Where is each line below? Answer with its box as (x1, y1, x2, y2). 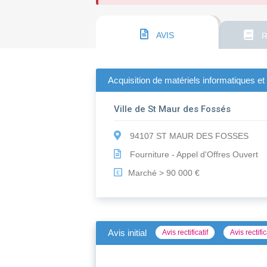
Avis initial (108, 228, 147, 238)
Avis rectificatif (162, 228, 209, 237)
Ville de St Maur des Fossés (114, 104, 231, 115)
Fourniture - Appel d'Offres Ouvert (128, 150, 259, 160)
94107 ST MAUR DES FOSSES (128, 131, 249, 141)
